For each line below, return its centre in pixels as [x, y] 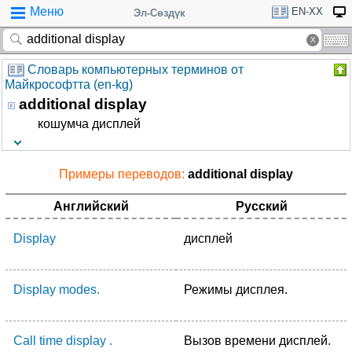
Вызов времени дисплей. [257, 341]
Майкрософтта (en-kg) [69, 85]
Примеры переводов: [123, 174]
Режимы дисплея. [236, 290]
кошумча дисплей [89, 124]
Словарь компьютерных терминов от [136, 70]
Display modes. [57, 290]
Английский [91, 206]
